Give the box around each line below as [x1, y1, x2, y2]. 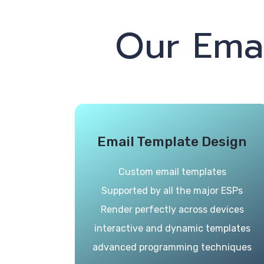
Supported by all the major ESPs [101, 185, 243, 196]
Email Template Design [97, 133, 247, 150]
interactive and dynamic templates [94, 223, 250, 234]
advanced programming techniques [93, 242, 252, 253]
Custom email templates [118, 166, 226, 177]
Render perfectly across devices [100, 204, 244, 215]
